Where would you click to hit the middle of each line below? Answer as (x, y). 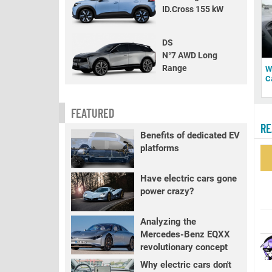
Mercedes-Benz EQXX (185, 234)
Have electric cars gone (188, 178)
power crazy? (167, 191)
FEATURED (93, 113)
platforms (159, 148)
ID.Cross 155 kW (193, 9)
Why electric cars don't (185, 265)
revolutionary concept (184, 247)
